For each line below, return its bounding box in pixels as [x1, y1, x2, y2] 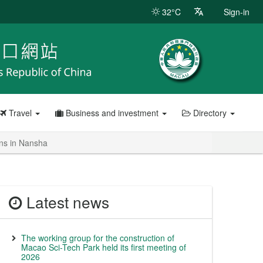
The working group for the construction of [21, 232, 174, 244]
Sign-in [224, 6, 249, 18]
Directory [190, 107, 229, 119]
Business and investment [63, 107, 161, 119]
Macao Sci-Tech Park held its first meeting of [21, 241, 186, 253]
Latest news [22, 191, 109, 213]
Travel [6, 107, 34, 119]
